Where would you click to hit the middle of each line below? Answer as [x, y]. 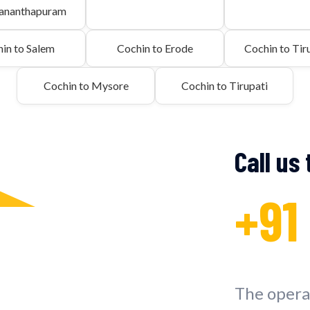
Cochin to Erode [155, 48]
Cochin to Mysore [86, 85]
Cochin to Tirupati [224, 85]
